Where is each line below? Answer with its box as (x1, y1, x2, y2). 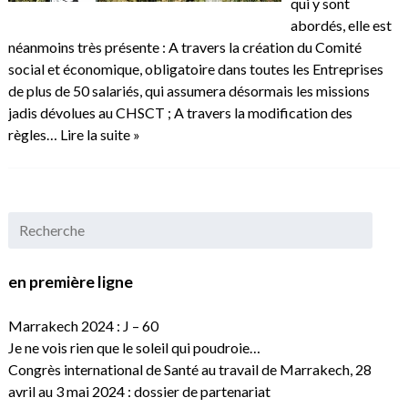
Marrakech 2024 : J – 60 (7, 317, 158, 335)
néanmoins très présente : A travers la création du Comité (7, 38, 362, 56)
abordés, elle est (290, 16, 392, 35)
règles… (7, 126, 60, 144)
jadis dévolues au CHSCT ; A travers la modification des (7, 104, 352, 122)
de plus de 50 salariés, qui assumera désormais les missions (7, 82, 370, 100)
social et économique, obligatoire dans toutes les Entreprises (7, 60, 383, 78)
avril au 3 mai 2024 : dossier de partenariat (7, 382, 270, 401)
